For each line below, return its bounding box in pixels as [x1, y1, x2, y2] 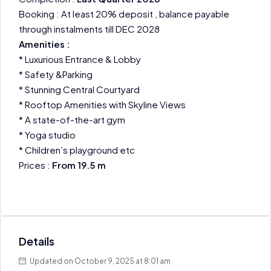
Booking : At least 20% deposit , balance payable [19, 8, 229, 19]
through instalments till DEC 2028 [19, 23, 160, 34]
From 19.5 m [52, 159, 106, 171]
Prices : [19, 159, 52, 171]
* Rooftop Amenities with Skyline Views [19, 99, 186, 110]
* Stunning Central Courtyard [19, 83, 140, 95]
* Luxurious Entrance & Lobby [19, 53, 141, 65]
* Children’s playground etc [19, 144, 135, 155]
